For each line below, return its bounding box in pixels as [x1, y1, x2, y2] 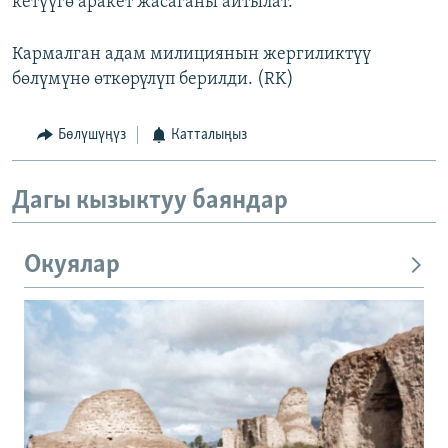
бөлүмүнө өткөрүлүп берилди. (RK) [12, 70, 294, 90]
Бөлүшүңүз [57, 127, 126, 144]
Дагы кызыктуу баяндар [12, 187, 288, 215]
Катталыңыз [171, 127, 247, 144]
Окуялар [24, 252, 120, 280]
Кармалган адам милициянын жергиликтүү [12, 45, 371, 65]
